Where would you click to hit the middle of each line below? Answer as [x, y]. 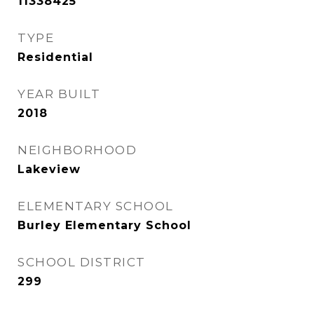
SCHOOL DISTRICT [82, 262]
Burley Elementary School [104, 225]
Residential [55, 57]
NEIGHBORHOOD [77, 150]
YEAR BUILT [59, 94]
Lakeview [49, 169]
